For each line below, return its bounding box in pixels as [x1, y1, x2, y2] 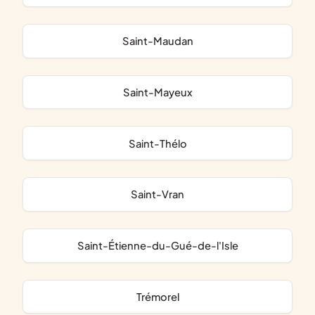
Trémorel [141, 290, 179, 304]
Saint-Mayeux [129, 85, 193, 98]
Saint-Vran [138, 188, 184, 201]
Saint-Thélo [135, 136, 187, 150]
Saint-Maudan [129, 34, 193, 48]
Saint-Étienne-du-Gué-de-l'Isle [84, 239, 238, 252]
